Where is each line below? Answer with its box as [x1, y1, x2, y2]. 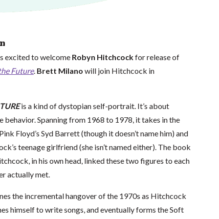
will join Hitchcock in [83, 66, 154, 75]
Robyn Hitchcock [71, 52, 135, 62]
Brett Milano [36, 66, 83, 75]
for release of [134, 52, 179, 62]
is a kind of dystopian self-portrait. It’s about [19, 101, 169, 110]
